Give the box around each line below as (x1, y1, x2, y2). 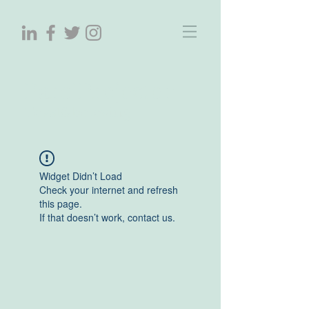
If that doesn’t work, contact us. (39, 210, 175, 224)
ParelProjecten (25, 79, 176, 104)
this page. (39, 197, 82, 210)
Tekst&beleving (25, 104, 131, 121)
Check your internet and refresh (39, 183, 178, 197)
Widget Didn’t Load (39, 169, 122, 183)
